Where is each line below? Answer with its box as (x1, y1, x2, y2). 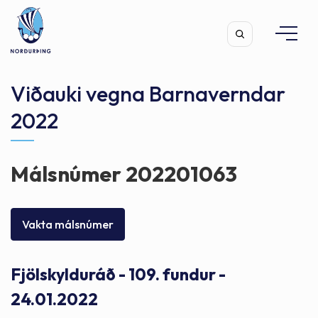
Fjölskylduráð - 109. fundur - (11, 263, 226, 285)
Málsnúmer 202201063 (11, 160, 237, 187)
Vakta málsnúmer (22, 216, 114, 231)
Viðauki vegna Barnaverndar (11, 80, 285, 107)
